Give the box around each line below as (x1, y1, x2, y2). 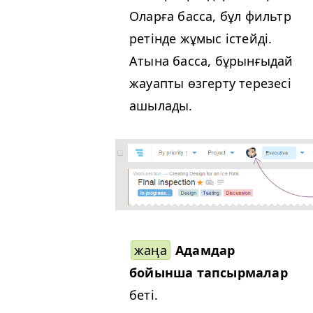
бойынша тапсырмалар (129, 264, 288, 282)
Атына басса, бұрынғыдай (129, 52, 293, 70)
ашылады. (129, 97, 193, 115)
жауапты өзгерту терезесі (129, 75, 291, 92)
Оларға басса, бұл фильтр (129, 8, 291, 25)
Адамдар (175, 242, 235, 259)
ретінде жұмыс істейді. (129, 30, 272, 48)
